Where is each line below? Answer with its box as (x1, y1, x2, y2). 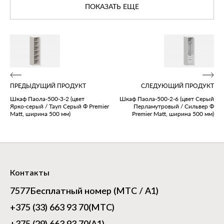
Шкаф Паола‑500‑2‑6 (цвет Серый (119, 95, 214, 103)
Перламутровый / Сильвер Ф (133, 102, 214, 110)
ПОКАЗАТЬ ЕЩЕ (85, 3, 139, 10)
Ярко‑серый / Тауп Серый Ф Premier (10, 102, 109, 110)
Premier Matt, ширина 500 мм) (132, 110, 214, 118)
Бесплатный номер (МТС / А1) (30, 187, 158, 196)
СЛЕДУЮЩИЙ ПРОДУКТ (141, 83, 214, 89)
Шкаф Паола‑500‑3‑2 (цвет (10, 95, 84, 103)
